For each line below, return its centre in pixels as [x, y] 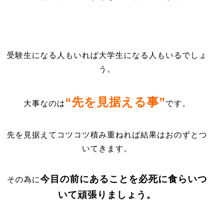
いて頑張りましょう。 [107, 195]
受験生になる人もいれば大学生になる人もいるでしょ [107, 55]
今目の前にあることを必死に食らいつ [124, 179]
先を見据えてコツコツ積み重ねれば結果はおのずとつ [107, 135]
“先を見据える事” [116, 102]
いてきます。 [107, 149]
